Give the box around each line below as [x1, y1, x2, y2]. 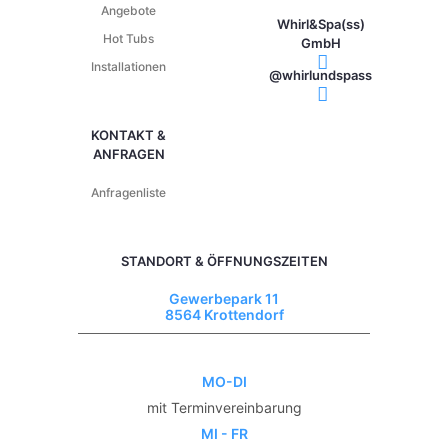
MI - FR [200, 424, 248, 442]
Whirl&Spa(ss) [276, 15, 365, 32]
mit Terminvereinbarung [146, 398, 302, 416]
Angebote [101, 2, 156, 18]
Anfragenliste [91, 184, 166, 200]
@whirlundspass [269, 66, 372, 83]
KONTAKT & [91, 126, 166, 143]
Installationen [91, 58, 166, 74]
